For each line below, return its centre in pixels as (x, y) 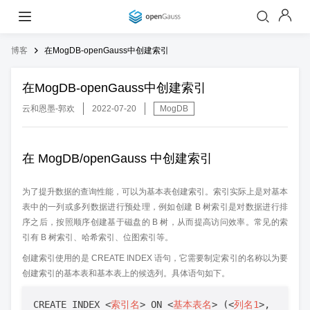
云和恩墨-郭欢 (48, 109)
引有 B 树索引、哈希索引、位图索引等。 (98, 237)
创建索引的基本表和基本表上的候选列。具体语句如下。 (126, 273)
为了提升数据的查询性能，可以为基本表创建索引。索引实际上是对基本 (155, 192)
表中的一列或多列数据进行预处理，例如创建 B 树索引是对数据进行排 (155, 207)
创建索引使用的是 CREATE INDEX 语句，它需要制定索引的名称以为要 (155, 258)
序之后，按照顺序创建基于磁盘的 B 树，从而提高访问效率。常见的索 (155, 222)
